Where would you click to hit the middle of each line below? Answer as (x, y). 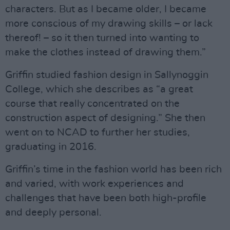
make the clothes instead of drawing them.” (106, 52)
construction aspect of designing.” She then (105, 118)
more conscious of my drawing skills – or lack (109, 24)
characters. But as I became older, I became (106, 9)
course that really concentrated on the (92, 104)
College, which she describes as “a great (99, 89)
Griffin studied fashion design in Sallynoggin (107, 75)
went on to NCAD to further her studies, (98, 132)
